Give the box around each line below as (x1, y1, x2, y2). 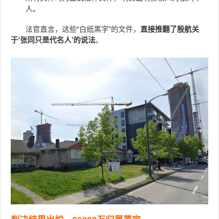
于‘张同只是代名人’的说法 (11, 35, 96, 44)
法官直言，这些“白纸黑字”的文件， (25, 24, 141, 33)
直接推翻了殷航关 (140, 24, 199, 33)
